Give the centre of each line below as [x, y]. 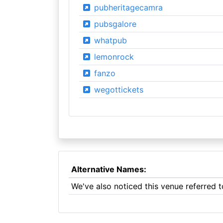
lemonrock [112, 57]
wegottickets [117, 90]
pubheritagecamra [127, 7]
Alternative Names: [109, 169]
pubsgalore [114, 24]
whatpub [109, 40]
